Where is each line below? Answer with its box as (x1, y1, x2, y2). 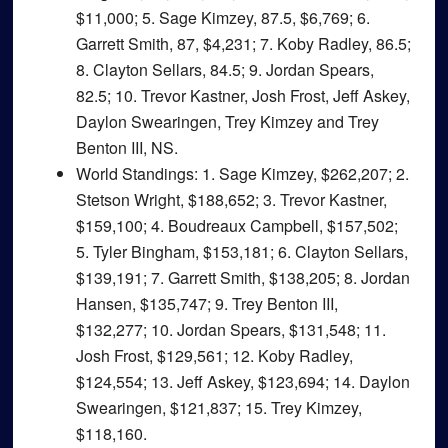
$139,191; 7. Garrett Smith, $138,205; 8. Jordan (75, 266, 410, 289)
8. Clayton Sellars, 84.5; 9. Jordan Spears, (75, 58, 374, 81)
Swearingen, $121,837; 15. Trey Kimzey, (75, 396, 362, 419)
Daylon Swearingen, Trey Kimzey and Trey (75, 110, 379, 133)
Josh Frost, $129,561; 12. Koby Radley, (75, 344, 353, 367)
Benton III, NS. (75, 136, 178, 159)
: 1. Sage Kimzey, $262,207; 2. (193, 162, 409, 185)
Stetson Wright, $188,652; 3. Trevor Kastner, (75, 188, 387, 211)
